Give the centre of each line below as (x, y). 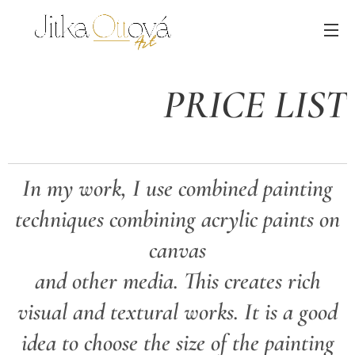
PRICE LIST (255, 105)
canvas (177, 250)
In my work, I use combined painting (177, 188)
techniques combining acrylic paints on (177, 219)
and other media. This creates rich (177, 281)
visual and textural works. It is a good (177, 312)
